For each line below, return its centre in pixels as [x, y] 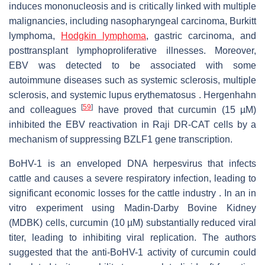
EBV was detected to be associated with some [132, 66]
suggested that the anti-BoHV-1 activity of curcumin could [132, 253]
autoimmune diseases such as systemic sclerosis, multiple [132, 80]
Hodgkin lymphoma [104, 36]
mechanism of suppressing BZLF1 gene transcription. [121, 140]
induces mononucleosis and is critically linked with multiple [132, 7]
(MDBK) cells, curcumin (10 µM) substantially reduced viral [132, 223]
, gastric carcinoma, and [201, 36]
